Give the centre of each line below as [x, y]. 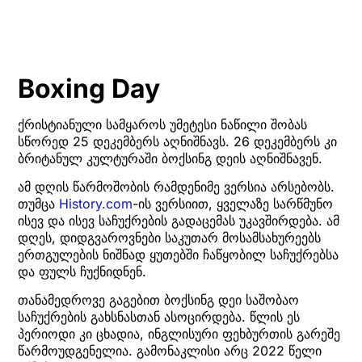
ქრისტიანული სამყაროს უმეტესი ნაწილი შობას [162, 124]
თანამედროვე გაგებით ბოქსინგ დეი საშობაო [158, 300]
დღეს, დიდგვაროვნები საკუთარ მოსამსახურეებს [169, 237]
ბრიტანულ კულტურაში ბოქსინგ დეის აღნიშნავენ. [170, 158]
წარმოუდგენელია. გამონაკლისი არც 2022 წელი [170, 351]
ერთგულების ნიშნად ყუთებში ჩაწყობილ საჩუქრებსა [178, 254]
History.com [96, 203]
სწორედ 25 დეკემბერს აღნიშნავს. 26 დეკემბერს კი [177, 141]
